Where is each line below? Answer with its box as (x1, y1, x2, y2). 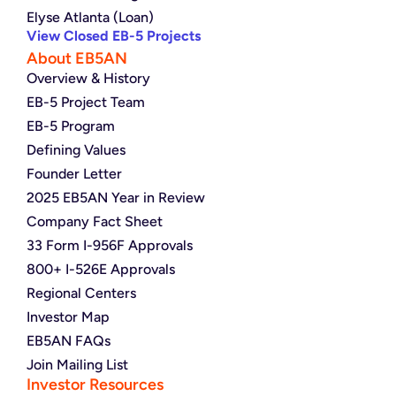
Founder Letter (27, 164, 122, 182)
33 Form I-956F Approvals (27, 236, 193, 254)
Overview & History (27, 69, 150, 87)
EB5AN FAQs (27, 331, 110, 349)
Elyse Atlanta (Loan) (27, 8, 154, 26)
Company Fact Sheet (27, 212, 163, 230)
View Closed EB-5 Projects (27, 27, 201, 44)
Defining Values (27, 141, 126, 158)
